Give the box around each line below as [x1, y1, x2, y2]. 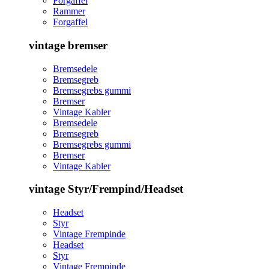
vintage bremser [29, 38, 107, 52]
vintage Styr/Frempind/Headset [29, 183, 183, 196]
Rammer [53, 6, 85, 17]
